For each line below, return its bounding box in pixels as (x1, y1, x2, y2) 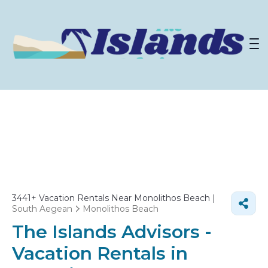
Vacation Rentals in (12, 242, 188, 264)
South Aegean (12, 203, 72, 214)
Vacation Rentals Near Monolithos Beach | (36, 193, 215, 203)
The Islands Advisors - (12, 221, 212, 243)
